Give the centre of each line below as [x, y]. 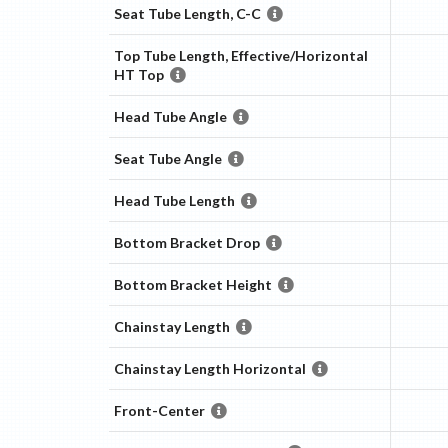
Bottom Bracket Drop [186, 242]
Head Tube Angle [170, 116]
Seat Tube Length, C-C [187, 13]
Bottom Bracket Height [192, 284]
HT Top [138, 74]
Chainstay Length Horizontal [209, 368]
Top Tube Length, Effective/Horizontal [240, 55]
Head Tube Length [174, 200]
